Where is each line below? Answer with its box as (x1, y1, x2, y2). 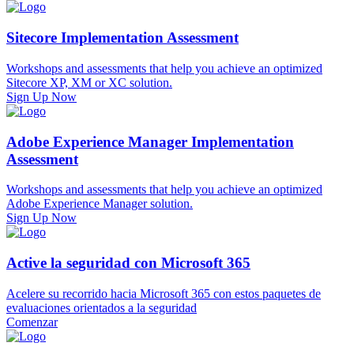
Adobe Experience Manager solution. (6, 197, 193, 211)
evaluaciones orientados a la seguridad (6, 300, 197, 314)
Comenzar (6, 314, 58, 329)
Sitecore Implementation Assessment (6, 29, 239, 47)
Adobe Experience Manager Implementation (6, 133, 294, 150)
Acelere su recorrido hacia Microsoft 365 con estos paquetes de (6, 286, 321, 300)
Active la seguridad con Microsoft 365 (6, 254, 250, 271)
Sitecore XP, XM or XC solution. (6, 75, 172, 89)
